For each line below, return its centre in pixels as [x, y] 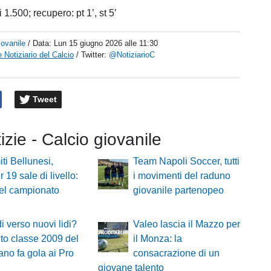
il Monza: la [157, 239]
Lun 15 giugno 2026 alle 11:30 [106, 43]
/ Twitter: [93, 55]
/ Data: [41, 43]
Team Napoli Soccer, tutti [186, 162]
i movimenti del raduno [181, 176]
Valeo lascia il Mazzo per [186, 224]
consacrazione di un [176, 253]
